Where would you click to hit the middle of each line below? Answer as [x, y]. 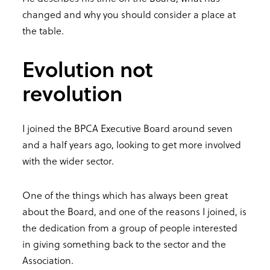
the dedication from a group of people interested [130, 227]
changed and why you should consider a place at [129, 14]
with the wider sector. [68, 160]
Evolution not [88, 68]
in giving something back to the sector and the [124, 243]
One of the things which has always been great [125, 195]
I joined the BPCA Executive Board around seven [127, 128]
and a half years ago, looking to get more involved [132, 144]
